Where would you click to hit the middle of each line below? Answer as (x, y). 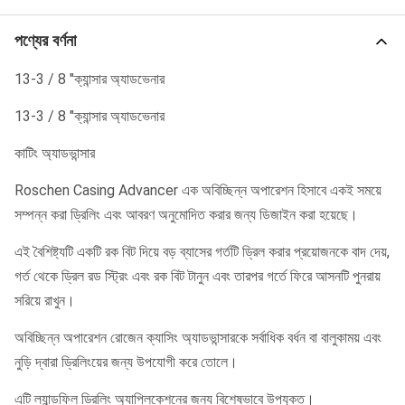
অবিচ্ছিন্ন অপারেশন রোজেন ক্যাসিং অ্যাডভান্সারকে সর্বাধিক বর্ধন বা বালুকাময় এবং (198, 338)
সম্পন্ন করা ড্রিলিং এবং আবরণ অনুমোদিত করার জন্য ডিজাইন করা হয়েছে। (186, 215)
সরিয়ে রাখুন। (45, 301)
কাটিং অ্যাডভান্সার (55, 153)
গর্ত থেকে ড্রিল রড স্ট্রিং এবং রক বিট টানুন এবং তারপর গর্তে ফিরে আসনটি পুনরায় (198, 276)
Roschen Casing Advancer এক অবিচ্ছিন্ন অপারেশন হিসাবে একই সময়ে (198, 190)
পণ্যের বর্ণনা (45, 41)
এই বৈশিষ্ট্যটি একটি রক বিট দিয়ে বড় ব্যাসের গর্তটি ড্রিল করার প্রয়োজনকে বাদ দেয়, (202, 252)
